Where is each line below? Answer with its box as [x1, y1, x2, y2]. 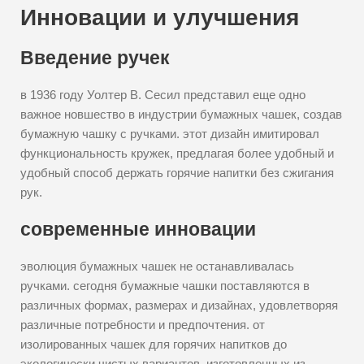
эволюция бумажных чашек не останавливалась [20, 259, 294, 273]
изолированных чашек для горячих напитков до [20, 337, 287, 351]
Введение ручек [20, 47, 170, 68]
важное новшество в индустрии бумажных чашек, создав [20, 107, 342, 121]
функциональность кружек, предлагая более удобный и [20, 146, 334, 160]
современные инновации [20, 219, 256, 240]
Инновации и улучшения [20, 5, 299, 30]
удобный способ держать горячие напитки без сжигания [20, 166, 334, 180]
